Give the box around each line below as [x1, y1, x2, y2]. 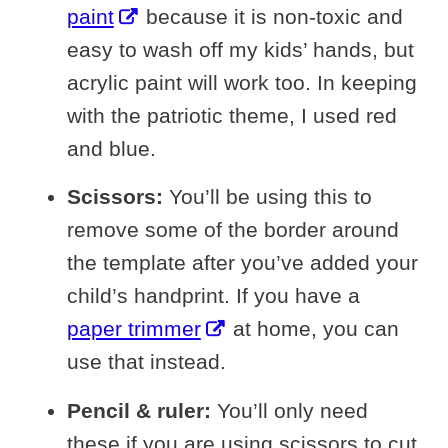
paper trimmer [66, 317, 201, 341]
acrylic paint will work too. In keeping [66, 70, 417, 94]
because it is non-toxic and [139, 4, 403, 28]
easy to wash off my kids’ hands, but [66, 37, 414, 61]
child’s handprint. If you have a [66, 284, 360, 308]
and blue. [66, 136, 156, 160]
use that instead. [66, 350, 226, 374]
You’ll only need [210, 399, 368, 423]
